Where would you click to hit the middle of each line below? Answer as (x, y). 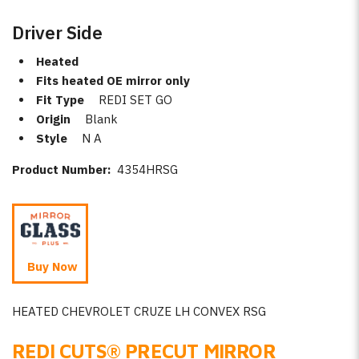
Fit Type (60, 100)
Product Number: (65, 169)
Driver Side (57, 32)
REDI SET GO (135, 100)
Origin (53, 119)
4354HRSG (147, 169)
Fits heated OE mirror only (113, 81)
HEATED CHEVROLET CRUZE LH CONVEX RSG (139, 311)
